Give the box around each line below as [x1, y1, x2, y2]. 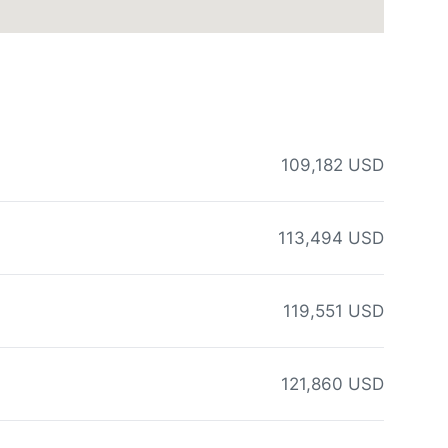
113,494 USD [278, 228, 384, 249]
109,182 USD [281, 155, 384, 176]
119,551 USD [283, 301, 384, 322]
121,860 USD [281, 374, 384, 395]
